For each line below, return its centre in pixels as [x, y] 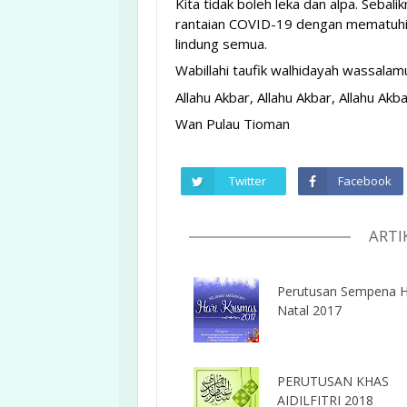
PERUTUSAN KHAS [333, 381]
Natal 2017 [309, 310]
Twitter [248, 181]
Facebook [364, 181]
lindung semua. [221, 43]
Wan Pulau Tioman [233, 124]
